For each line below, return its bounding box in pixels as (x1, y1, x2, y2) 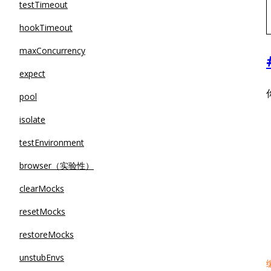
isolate (19, 114, 45, 125)
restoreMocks (19, 229, 74, 240)
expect (19, 68, 45, 79)
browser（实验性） (19, 160, 94, 171)
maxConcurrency (19, 45, 85, 56)
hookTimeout (19, 22, 73, 33)
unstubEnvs (19, 252, 64, 263)
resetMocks (19, 206, 65, 217)
